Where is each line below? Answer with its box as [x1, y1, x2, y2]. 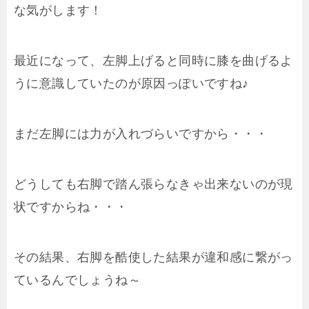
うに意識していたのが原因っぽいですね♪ [14, 77, 249, 91]
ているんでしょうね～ [14, 273, 141, 288]
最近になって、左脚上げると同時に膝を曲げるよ [14, 54, 293, 68]
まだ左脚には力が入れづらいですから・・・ [14, 127, 268, 141]
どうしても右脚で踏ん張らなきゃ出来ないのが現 [14, 177, 293, 192]
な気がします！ [14, 3, 103, 18]
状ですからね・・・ [14, 200, 128, 215]
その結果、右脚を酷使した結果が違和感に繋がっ [14, 250, 293, 265]
